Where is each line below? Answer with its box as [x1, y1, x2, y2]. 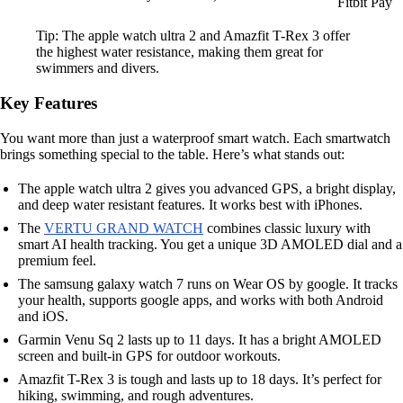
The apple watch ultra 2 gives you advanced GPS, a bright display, [18, 180, 396, 196]
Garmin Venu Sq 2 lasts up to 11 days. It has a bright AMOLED [18, 331, 381, 347]
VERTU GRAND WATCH [44, 219, 203, 236]
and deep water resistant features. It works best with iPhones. [18, 196, 363, 212]
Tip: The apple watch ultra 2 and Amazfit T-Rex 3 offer [36, 28, 350, 44]
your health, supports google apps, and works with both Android [18, 291, 383, 308]
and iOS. [18, 308, 68, 324]
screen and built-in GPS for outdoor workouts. [18, 347, 281, 363]
